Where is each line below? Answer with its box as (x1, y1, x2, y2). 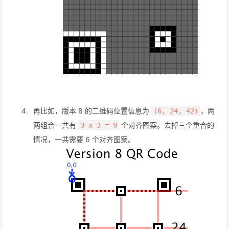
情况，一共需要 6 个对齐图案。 (33, 135, 135, 144)
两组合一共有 (33, 121, 78, 130)
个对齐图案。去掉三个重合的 (119, 121, 214, 130)
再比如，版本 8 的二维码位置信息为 (33, 106, 151, 116)
